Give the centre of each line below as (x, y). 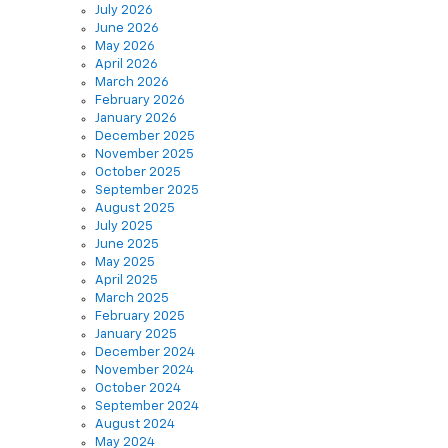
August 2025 (135, 179)
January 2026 (136, 89)
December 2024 (145, 323)
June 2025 (127, 215)
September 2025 (147, 161)
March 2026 (132, 53)
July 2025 (124, 197)
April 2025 (126, 251)
